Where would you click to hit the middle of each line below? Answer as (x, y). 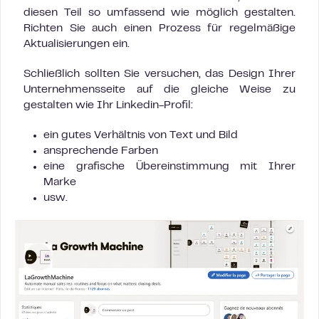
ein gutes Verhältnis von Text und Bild (141, 136)
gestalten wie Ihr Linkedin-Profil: (108, 106)
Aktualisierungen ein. (77, 45)
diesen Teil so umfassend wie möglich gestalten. (159, 13)
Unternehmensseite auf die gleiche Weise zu (159, 90)
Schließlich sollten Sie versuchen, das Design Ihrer (159, 74)
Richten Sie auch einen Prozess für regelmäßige (159, 29)
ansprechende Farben (101, 151)
